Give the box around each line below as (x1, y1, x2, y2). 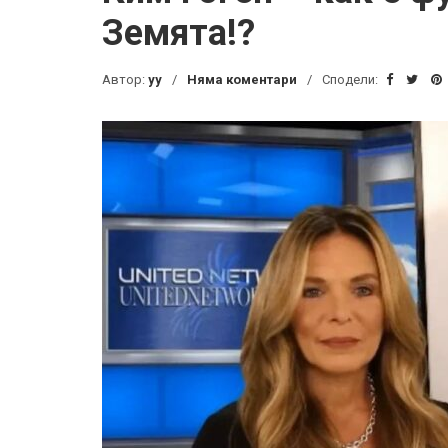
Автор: (102, 72, 148, 87)
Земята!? (102, 12, 255, 54)
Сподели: (322, 72, 381, 87)
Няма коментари (187, 72, 297, 87)
